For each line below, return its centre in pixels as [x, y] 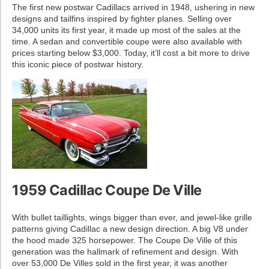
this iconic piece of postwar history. [78, 64]
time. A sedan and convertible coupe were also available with [127, 41]
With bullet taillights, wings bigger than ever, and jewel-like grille [132, 217]
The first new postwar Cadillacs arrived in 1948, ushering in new [133, 7]
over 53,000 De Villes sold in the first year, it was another [120, 263]
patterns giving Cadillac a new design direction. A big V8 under [130, 228]
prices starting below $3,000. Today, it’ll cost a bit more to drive [131, 53]
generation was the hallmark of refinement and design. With [125, 251]
